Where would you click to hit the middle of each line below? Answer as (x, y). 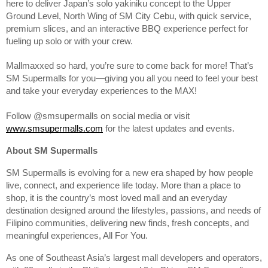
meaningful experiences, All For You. (77, 236)
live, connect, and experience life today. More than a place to (123, 186)
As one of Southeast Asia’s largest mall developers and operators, (134, 258)
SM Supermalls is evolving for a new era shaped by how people (130, 173)
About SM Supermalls (52, 151)
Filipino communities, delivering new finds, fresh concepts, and (127, 223)
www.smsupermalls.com (54, 129)
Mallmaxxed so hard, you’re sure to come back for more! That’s (130, 66)
